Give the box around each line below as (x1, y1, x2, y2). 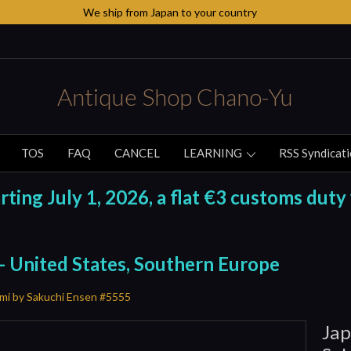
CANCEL (114, 145, 160, 160)
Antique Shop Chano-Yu (57, 81, 294, 110)
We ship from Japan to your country (82, 5, 257, 19)
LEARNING (183, 145, 244, 160)
